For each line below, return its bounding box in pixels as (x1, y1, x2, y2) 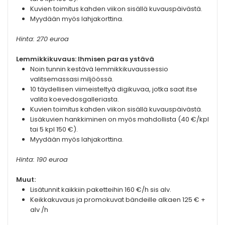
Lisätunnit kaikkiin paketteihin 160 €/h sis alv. (30, 185, 171, 195)
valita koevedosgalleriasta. (30, 94, 119, 104)
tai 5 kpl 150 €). (30, 125, 78, 135)
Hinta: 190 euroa (16, 155, 68, 165)
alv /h (30, 205, 48, 215)
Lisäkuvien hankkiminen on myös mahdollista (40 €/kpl (30, 115, 209, 125)
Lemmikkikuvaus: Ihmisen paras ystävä (16, 54, 154, 64)
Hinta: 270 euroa (16, 34, 69, 44)
